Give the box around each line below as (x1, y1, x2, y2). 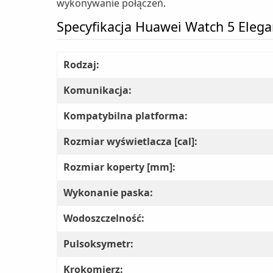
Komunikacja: (63, 83, 132, 97)
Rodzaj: (63, 58, 99, 72)
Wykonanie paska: (63, 186, 153, 200)
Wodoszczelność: (63, 211, 144, 225)
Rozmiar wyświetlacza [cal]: (63, 135, 197, 149)
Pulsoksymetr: (63, 237, 133, 251)
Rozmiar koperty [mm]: (63, 160, 175, 174)
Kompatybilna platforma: (63, 109, 188, 123)
